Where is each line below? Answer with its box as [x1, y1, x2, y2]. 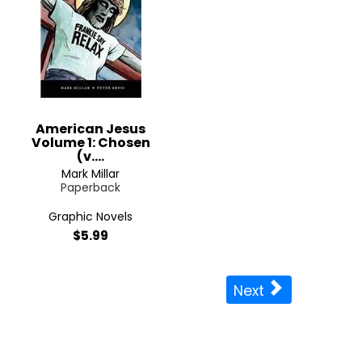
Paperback [61, 179, 120, 196]
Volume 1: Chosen [31, 133, 150, 152]
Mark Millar [61, 166, 120, 182]
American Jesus [36, 120, 145, 138]
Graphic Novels [48, 208, 133, 225]
